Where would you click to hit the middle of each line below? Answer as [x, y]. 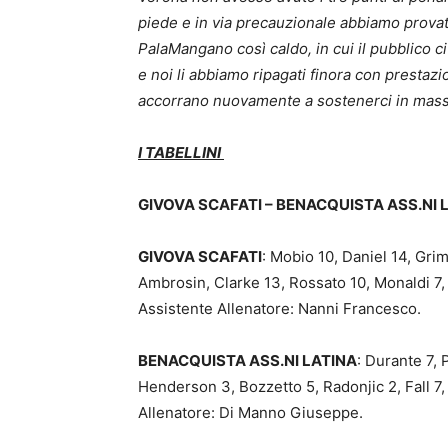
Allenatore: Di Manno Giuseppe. [250, 413]
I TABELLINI [181, 153]
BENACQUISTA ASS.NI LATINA [247, 361]
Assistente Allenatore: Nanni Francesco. [279, 309]
